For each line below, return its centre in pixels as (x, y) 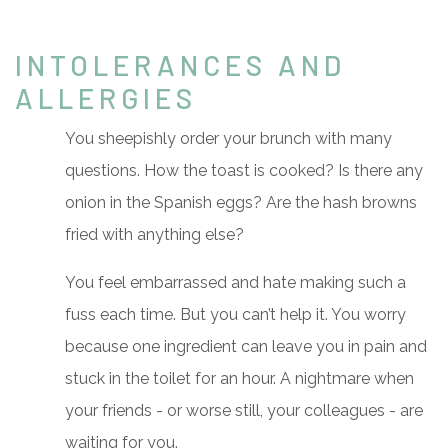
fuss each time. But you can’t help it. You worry (235, 315)
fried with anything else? (154, 235)
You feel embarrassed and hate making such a (235, 283)
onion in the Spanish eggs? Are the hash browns (241, 203)
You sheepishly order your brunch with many (228, 139)
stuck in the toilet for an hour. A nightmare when (239, 379)
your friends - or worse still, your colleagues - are (244, 411)
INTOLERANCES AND (180, 65)
